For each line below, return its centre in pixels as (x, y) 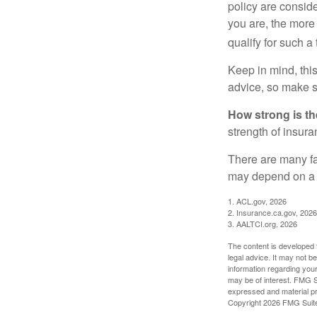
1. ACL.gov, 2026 (257, 201)
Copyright (246, 302)
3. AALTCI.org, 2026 (263, 223)
